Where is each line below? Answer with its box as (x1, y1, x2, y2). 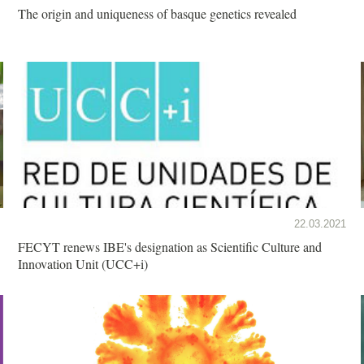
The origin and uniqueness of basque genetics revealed (18, 4, 297, 22)
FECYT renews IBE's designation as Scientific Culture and (18, 237, 322, 255)
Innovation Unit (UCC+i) (18, 254, 148, 272)
